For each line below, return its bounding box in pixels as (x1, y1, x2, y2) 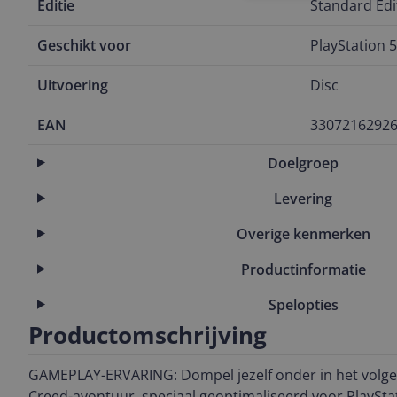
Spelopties (268, 294, 339, 315)
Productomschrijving (28, 319, 267, 351)
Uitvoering (37, 75, 108, 95)
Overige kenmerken (236, 223, 370, 244)
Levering (274, 188, 333, 208)
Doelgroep (268, 152, 339, 173)
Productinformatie (240, 259, 366, 279)
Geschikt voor (37, 35, 131, 55)
